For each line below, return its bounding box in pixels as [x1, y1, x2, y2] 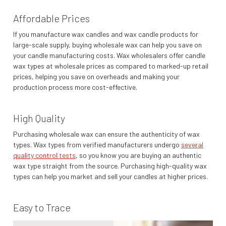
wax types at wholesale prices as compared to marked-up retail [13, 62, 208, 71]
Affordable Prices [13, 12, 90, 25]
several [181, 140, 203, 149]
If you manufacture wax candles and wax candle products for [13, 30, 198, 39]
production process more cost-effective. [13, 83, 137, 92]
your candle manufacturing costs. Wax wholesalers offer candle [13, 51, 205, 60]
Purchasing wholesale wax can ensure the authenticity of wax [13, 130, 200, 139]
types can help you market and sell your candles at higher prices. [13, 172, 208, 181]
